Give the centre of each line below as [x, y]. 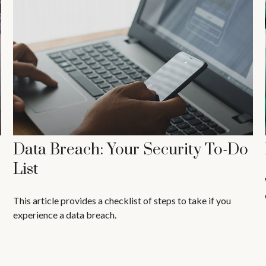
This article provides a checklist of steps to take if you [122, 201]
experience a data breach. [65, 215]
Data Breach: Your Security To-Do [131, 150]
